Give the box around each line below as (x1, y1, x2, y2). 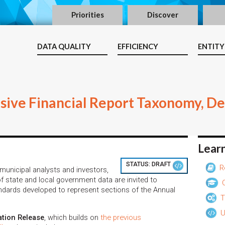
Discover (147, 11, 178, 19)
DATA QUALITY (37, 42, 91, 51)
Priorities (71, 11, 104, 19)
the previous (100, 212, 141, 222)
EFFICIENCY (118, 42, 158, 51)
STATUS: (126, 160, 152, 168)
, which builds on (44, 212, 100, 222)
